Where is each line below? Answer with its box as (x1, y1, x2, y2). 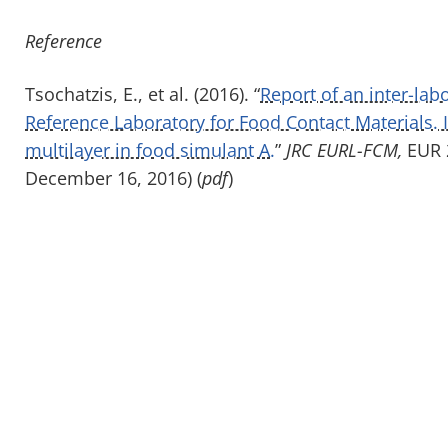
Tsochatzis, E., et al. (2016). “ (25, 81, 260, 106)
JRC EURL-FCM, (286, 137, 402, 162)
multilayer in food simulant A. (25, 137, 275, 162)
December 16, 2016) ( (25, 165, 202, 190)
